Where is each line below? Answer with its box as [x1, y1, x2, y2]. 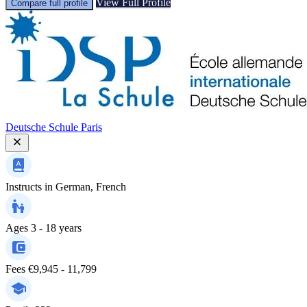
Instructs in [5, 180, 53, 193]
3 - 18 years [31, 221, 82, 234]
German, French [56, 180, 126, 193]
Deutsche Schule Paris [5, 121, 102, 133]
